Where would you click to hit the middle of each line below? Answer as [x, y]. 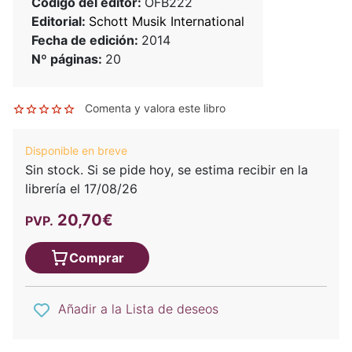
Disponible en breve [76, 150]
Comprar [97, 257]
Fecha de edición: [86, 40]
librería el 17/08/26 [81, 188]
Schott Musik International [167, 21]
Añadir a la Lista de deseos [138, 308]
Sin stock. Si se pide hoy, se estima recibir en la [167, 169]
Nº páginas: [68, 59]
